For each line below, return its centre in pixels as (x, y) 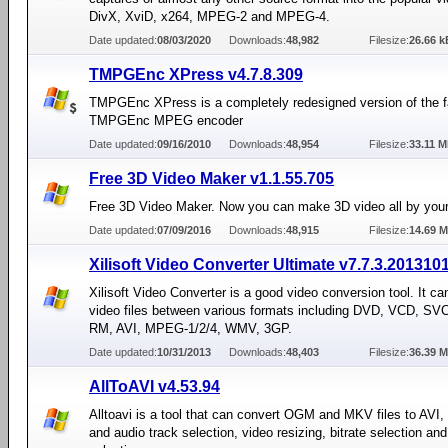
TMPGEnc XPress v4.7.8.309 (196, 74)
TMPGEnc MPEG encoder (166, 120)
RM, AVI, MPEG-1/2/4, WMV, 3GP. (190, 328)
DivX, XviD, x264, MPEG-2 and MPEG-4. (209, 16)
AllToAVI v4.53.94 (154, 386)
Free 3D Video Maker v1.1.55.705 (211, 178)
